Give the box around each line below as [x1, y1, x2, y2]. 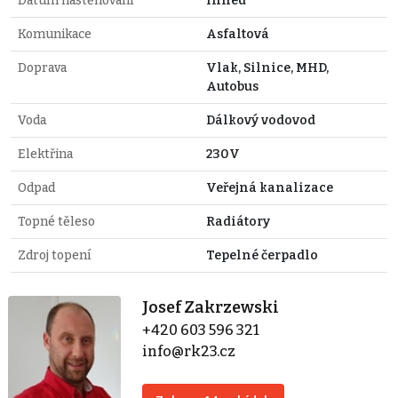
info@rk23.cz [142, 343, 236, 361]
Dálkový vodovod [206, 113, 315, 129]
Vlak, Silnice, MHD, [206, 60, 329, 76]
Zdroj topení [18, 248, 91, 264]
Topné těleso [18, 214, 95, 230]
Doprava [18, 60, 67, 76]
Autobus [206, 79, 259, 95]
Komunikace [18, 27, 92, 43]
